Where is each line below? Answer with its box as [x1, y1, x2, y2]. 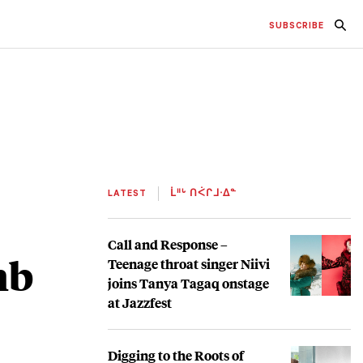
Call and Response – [108, 234, 228, 254]
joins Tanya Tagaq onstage [108, 273, 269, 293]
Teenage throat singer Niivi [108, 254, 270, 273]
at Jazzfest [108, 293, 172, 312]
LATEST [108, 189, 150, 199]
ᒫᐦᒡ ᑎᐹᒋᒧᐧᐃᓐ [167, 189, 237, 199]
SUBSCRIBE [269, 21, 324, 32]
